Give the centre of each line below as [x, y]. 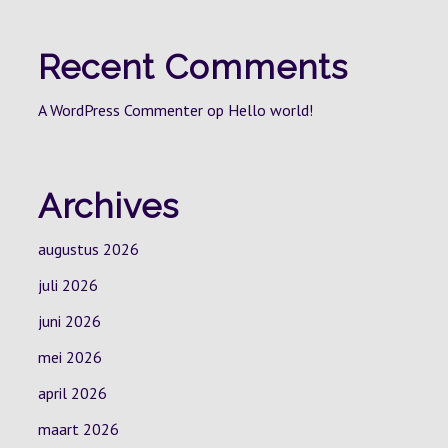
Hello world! [270, 110]
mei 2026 [69, 357]
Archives [108, 206]
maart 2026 [78, 429]
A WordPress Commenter [120, 110]
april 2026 [72, 393]
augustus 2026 [88, 249]
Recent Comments [192, 67]
